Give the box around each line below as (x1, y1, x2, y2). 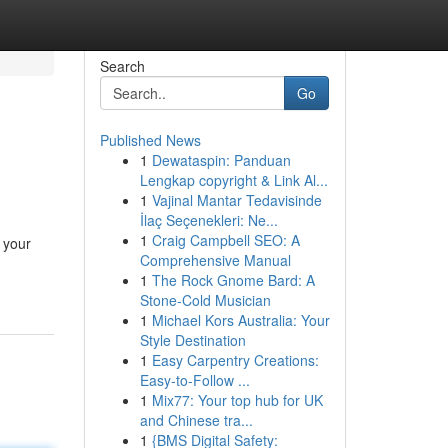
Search (99, 56, 145, 76)
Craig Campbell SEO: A (151, 230, 300, 250)
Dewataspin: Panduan (151, 150, 291, 170)
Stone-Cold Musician (139, 290, 271, 310)
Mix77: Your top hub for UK (151, 390, 323, 410)
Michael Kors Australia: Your (151, 310, 330, 330)
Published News (99, 130, 201, 150)
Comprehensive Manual (139, 250, 291, 270)
